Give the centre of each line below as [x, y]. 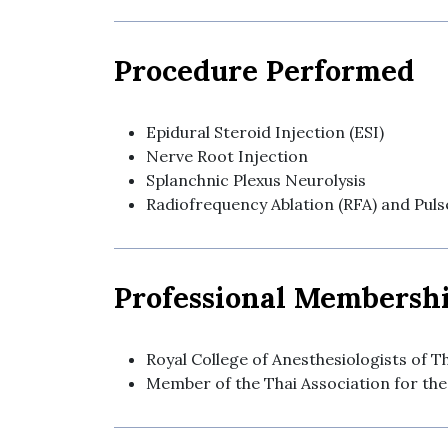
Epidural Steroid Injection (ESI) [265, 131]
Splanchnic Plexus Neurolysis [256, 179]
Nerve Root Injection [227, 155]
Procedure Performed [264, 70]
